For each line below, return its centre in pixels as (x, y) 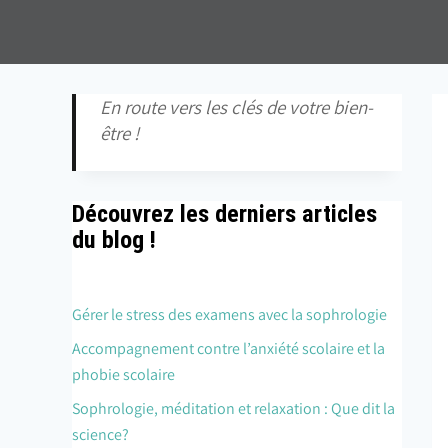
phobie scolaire (123, 374)
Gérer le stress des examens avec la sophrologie (229, 314)
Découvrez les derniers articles (224, 214)
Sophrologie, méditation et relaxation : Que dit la (233, 408)
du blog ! (114, 240)
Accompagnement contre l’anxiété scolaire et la (228, 348)
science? (100, 434)
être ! (119, 133)
